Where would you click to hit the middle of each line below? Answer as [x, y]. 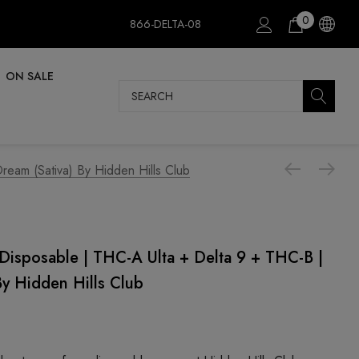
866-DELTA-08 [165, 24]
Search [137, 90]
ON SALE [30, 76]
